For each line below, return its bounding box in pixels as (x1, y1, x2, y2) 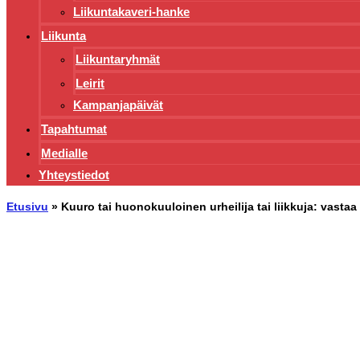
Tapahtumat (41, 122, 107, 137)
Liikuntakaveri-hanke (73, 5, 190, 19)
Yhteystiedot (39, 168, 109, 182)
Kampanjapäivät (73, 98, 163, 112)
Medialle (41, 146, 88, 161)
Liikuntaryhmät (76, 52, 160, 67)
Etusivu (6, 200, 48, 214)
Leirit (76, 76, 104, 91)
